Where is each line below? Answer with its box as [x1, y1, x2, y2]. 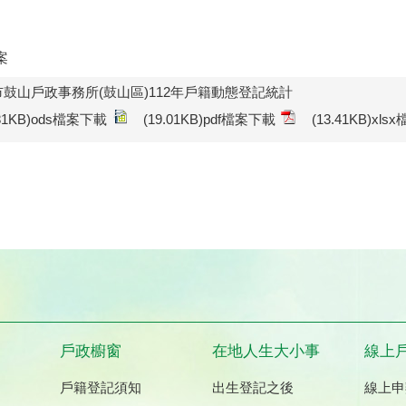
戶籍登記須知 [59, 380, 141, 395]
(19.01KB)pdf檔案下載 [143, 111, 275, 127]
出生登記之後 [211, 380, 294, 395]
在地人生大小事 [211, 343, 320, 360]
